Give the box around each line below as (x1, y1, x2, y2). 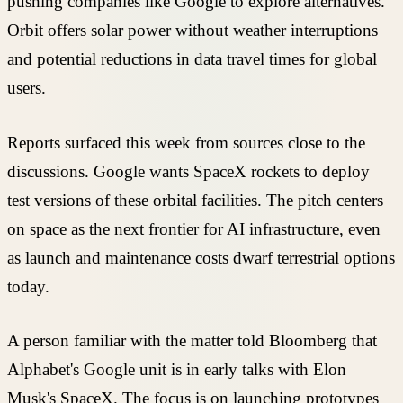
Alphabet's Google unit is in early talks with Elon (7, 360, 346, 380)
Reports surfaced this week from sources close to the (7, 132, 365, 152)
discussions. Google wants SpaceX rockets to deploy (7, 161, 370, 181)
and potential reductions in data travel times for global (7, 49, 377, 69)
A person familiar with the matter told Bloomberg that (7, 331, 377, 351)
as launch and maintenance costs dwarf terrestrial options (7, 247, 395, 267)
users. (7, 78, 46, 98)
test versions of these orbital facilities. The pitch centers (7, 190, 383, 210)
